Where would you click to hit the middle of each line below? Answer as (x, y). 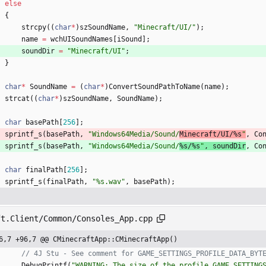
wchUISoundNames (82, 39)
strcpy (34, 28)
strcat (17, 99)
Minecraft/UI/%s (210, 134)
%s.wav (109, 182)
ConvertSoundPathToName (154, 87)
